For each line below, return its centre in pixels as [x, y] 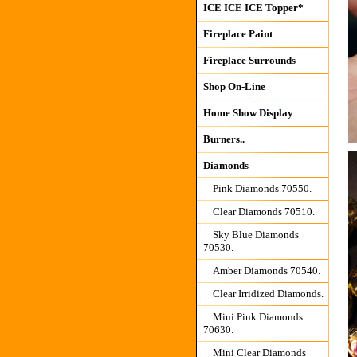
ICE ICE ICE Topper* [253, 8]
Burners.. [224, 139]
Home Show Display [248, 113]
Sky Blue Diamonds [255, 235]
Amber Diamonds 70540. [266, 271]
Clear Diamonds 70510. [263, 212]
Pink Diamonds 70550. [262, 188]
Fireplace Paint [237, 34]
